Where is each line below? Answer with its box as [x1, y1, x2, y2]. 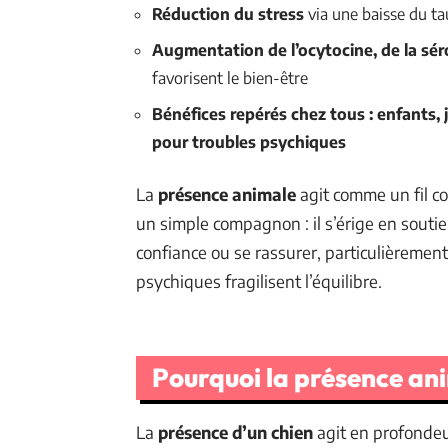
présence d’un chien [158, 420, 313, 443]
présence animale [158, 182, 296, 205]
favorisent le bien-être [152, 67, 308, 88]
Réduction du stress [152, 3, 304, 24]
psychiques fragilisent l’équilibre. [136, 269, 382, 292]
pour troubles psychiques [152, 131, 346, 152]
